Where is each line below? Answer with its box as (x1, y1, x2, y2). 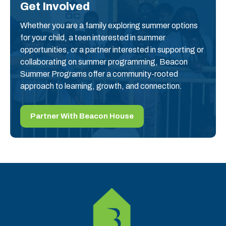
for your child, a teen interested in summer (20, 33, 165, 42)
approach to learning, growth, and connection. (20, 82, 182, 91)
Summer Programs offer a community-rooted (20, 70, 178, 79)
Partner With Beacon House (30, 111, 134, 120)
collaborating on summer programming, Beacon (20, 58, 188, 67)
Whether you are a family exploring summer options (20, 21, 198, 30)
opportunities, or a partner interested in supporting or (20, 45, 204, 54)
